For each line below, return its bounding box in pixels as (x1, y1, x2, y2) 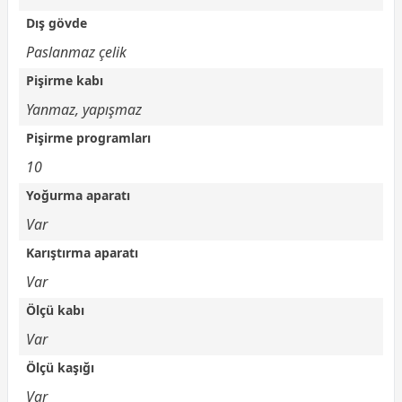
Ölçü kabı (26, 301, 84, 319)
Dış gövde (26, 13, 87, 31)
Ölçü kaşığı (26, 358, 94, 376)
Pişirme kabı (26, 71, 103, 89)
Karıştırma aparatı (26, 243, 138, 261)
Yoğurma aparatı (26, 186, 130, 204)
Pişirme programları (26, 128, 151, 146)
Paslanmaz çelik (26, 41, 127, 62)
